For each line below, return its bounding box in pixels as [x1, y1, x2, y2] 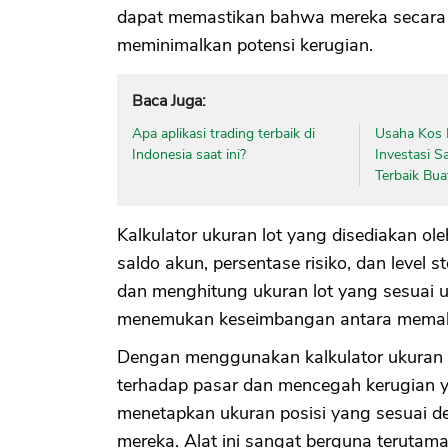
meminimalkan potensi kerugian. [117, 32, 373, 57]
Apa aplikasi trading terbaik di [132, 123, 315, 143]
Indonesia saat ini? [132, 144, 246, 164]
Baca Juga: [132, 89, 206, 112]
